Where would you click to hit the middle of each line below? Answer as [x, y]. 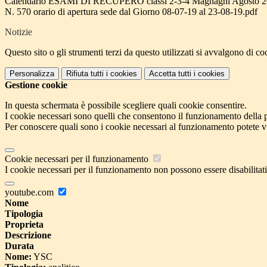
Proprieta [24, 225]
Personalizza [32, 74]
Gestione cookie [36, 85]
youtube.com [30, 193]
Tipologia [24, 214]
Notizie [18, 32]
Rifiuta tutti [85, 74]
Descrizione [28, 235]
